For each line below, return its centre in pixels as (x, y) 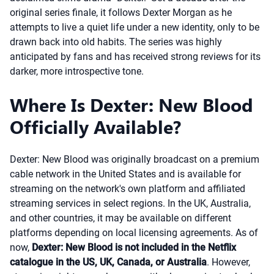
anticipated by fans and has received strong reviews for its (135, 57)
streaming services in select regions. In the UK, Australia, (130, 203)
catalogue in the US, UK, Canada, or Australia (108, 262)
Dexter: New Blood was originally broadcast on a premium (135, 159)
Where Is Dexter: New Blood (131, 105)
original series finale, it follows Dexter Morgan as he (121, 13)
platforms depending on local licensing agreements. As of (134, 233)
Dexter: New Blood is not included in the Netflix (134, 247)
